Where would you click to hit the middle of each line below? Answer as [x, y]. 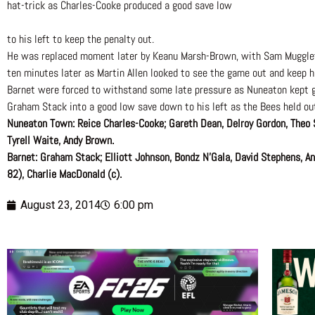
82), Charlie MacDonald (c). [64, 174]
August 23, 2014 [60, 205]
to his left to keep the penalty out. [81, 39]
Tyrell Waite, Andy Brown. [60, 141]
